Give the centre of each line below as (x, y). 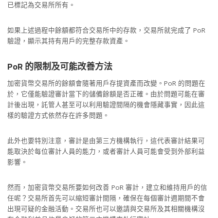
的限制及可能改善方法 (69, 66)
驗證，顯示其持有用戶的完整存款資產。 (69, 41)
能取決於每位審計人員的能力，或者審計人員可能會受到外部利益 (106, 151)
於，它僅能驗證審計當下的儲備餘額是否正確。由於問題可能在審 (106, 94)
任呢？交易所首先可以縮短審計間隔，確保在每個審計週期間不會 (106, 198)
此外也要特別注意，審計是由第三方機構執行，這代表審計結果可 (106, 140)
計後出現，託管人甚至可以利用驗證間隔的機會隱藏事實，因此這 (106, 104)
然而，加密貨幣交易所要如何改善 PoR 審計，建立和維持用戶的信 (107, 187)
